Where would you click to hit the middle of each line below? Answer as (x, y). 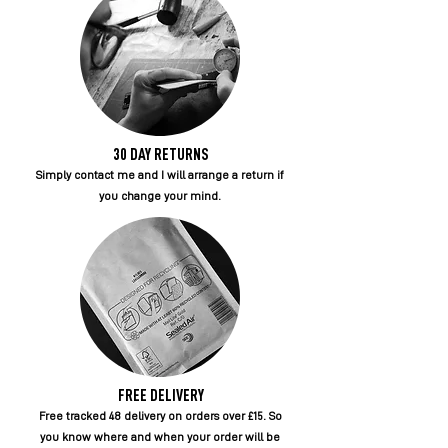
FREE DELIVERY (160, 395)
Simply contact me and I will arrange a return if (160, 174)
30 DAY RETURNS (161, 154)
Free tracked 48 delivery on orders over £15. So (160, 415)
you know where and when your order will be (160, 436)
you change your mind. (160, 195)
